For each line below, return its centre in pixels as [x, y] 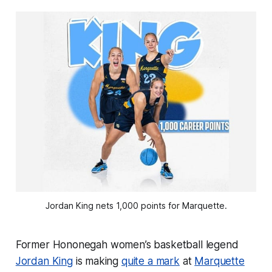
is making [97, 261]
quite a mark [150, 261]
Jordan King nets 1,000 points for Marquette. [136, 206]
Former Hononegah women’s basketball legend [127, 245]
